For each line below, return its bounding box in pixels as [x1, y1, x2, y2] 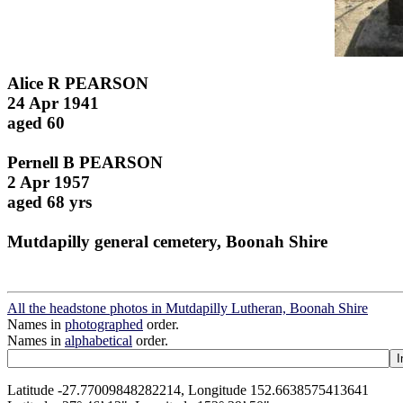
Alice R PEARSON [7, 73, 148, 93]
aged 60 [7, 112, 65, 132]
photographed [65, 317, 143, 333]
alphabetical [65, 333, 132, 349]
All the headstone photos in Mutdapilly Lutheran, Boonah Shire [7, 300, 368, 317]
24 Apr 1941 [7, 93, 99, 112]
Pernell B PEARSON [7, 152, 163, 172]
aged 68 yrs [7, 192, 92, 211]
